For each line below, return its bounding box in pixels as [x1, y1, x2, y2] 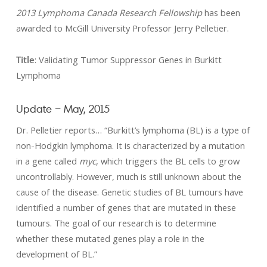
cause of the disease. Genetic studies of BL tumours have [15, 186, 243, 198]
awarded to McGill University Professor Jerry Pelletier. [15, 22, 229, 34]
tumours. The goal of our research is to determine [15, 217, 216, 229]
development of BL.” [15, 248, 97, 260]
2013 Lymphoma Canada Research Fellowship [15, 7, 204, 18]
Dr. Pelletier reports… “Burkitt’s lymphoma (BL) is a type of [15, 124, 250, 136]
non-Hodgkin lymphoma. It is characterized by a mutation [15, 139, 245, 151]
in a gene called [15, 155, 79, 167]
